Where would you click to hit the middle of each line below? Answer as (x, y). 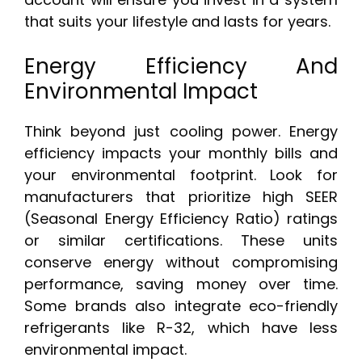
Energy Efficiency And (181, 67)
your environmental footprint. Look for (181, 175)
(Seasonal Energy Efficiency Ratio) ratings (181, 219)
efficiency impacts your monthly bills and (181, 154)
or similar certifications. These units (181, 241)
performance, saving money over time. (181, 284)
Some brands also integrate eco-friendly (181, 306)
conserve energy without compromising (181, 263)
